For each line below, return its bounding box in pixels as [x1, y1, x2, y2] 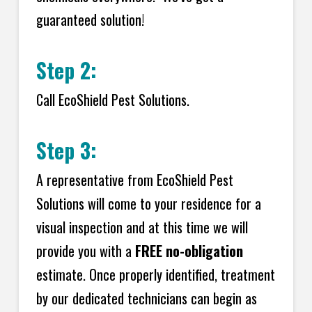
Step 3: [36, 134, 97, 166]
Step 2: [36, 54, 97, 86]
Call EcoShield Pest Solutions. [36, 88, 189, 110]
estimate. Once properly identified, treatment [36, 263, 275, 285]
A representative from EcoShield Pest [36, 169, 233, 190]
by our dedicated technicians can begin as [36, 287, 257, 309]
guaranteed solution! [36, 8, 144, 30]
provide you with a [36, 240, 135, 261]
